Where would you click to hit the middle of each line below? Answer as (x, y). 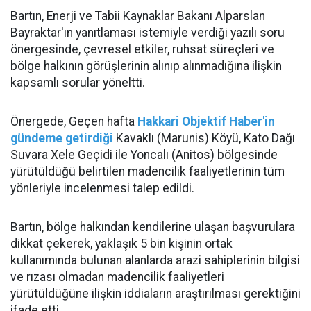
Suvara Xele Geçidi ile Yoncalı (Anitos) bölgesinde (144, 155)
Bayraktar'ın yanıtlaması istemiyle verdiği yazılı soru (148, 33)
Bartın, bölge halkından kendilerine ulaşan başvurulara (153, 227)
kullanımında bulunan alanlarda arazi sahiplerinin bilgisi (155, 260)
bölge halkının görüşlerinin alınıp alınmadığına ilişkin (146, 66)
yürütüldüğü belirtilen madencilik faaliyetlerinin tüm (148, 171)
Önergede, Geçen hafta (74, 121)
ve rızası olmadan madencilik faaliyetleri (117, 277)
